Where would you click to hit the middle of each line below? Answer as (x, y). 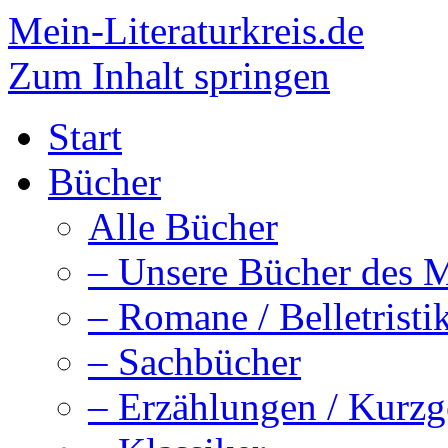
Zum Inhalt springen (169, 75)
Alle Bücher (183, 226)
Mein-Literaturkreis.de (186, 30)
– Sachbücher (194, 361)
